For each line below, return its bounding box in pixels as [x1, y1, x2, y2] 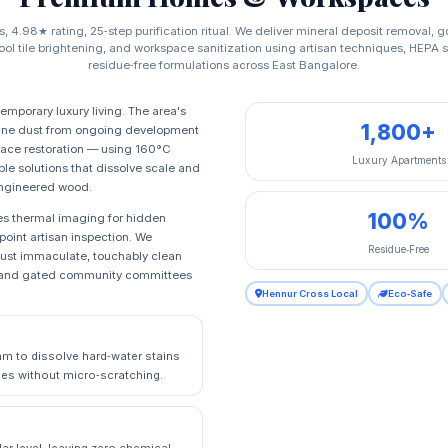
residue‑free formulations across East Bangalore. [88, 58, 360, 73]
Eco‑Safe [387, 288, 432, 300]
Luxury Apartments [351, 153, 446, 166]
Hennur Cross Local [261, 288, 358, 300]
